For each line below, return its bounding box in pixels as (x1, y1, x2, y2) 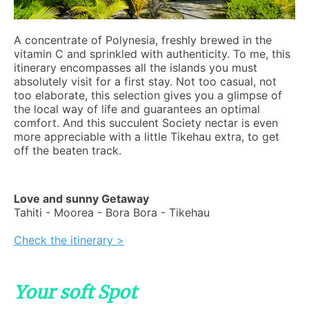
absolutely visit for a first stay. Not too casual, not (14, 74, 277, 88)
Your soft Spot (14, 281, 137, 303)
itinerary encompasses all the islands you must (14, 61, 257, 74)
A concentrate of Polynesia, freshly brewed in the (14, 33, 272, 47)
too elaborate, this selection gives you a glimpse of (14, 88, 282, 102)
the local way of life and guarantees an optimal (14, 102, 260, 116)
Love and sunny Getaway (14, 192, 149, 206)
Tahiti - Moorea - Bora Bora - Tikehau (14, 206, 210, 219)
